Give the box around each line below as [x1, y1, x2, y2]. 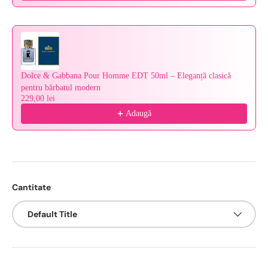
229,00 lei [21, 94, 55, 103]
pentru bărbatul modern [21, 83, 100, 92]
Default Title [28, 209, 77, 220]
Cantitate [12, 182, 51, 193]
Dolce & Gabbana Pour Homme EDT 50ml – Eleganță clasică [21, 71, 231, 80]
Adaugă [125, 109, 151, 118]
